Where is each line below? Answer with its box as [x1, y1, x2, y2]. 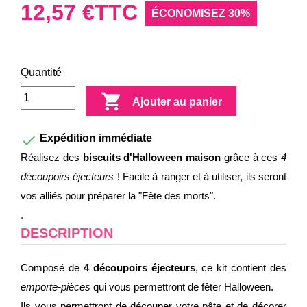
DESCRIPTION [21, 225, 113, 241]
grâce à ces [221, 151, 281, 163]
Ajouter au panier [132, 96, 222, 108]
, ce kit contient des [195, 262, 286, 273]
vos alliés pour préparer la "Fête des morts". [21, 190, 216, 201]
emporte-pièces [21, 281, 93, 293]
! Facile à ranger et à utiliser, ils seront [114, 171, 287, 182]
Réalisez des [21, 151, 83, 163]
